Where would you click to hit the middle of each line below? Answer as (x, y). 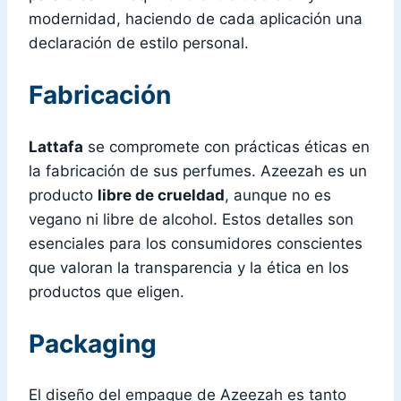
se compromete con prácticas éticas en (226, 146)
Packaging (93, 343)
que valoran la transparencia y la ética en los (189, 267)
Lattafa (56, 146)
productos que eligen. (107, 291)
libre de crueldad (161, 195)
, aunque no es (278, 195)
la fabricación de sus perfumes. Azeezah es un (198, 171)
